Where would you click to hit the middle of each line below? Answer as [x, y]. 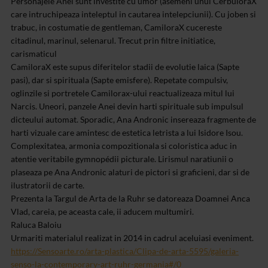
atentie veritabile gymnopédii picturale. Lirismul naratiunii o [122, 159]
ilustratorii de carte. [48, 185]
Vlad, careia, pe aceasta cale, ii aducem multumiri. [102, 211]
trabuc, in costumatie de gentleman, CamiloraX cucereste [116, 27]
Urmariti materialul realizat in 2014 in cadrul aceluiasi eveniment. [132, 237]
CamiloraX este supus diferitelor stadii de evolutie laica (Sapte [125, 66]
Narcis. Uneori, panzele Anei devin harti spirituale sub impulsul [127, 106]
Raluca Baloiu [36, 224]
